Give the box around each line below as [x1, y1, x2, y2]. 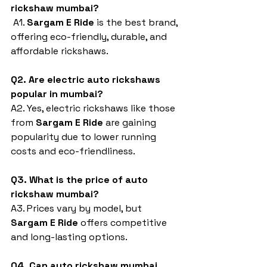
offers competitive [78, 216, 169, 229]
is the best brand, [94, 16, 180, 29]
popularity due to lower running [11, 131, 159, 143]
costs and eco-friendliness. [11, 145, 135, 157]
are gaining [103, 116, 159, 129]
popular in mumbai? [11, 88, 103, 100]
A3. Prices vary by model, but [11, 202, 144, 215]
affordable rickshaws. [11, 45, 108, 57]
